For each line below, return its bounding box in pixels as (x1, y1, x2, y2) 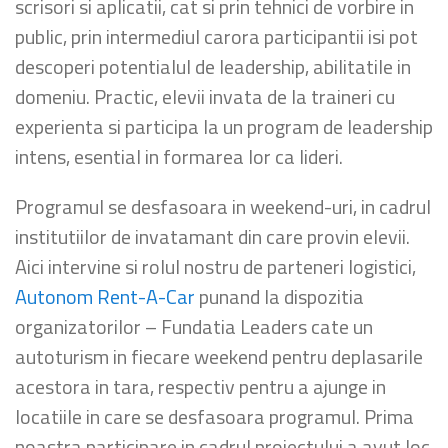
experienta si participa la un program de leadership (15, 111, 433, 142)
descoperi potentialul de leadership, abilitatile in (15, 51, 411, 82)
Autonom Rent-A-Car (15, 281, 195, 312)
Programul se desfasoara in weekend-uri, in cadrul (15, 191, 431, 222)
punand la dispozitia (195, 281, 364, 312)
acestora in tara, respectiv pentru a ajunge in (15, 371, 386, 402)
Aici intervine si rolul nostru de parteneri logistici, (15, 251, 416, 282)
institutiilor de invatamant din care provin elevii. (15, 221, 410, 252)
